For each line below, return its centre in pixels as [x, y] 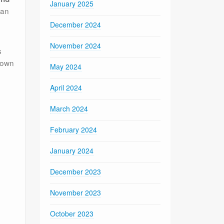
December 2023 [76, 171]
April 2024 [66, 87]
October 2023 [72, 213]
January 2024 [72, 150]
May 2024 [66, 66]
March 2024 [69, 108]
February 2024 [74, 129]
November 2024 [76, 45]
